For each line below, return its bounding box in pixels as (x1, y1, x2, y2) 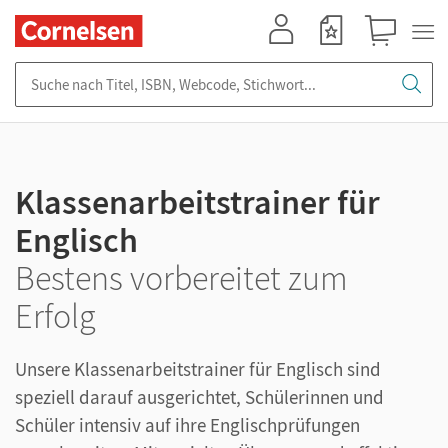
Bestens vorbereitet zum (15, 257, 348, 299)
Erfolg (15, 295, 96, 337)
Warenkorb (357, 47, 422, 64)
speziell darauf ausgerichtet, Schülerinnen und (15, 385, 384, 409)
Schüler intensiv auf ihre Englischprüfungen (15, 413, 360, 437)
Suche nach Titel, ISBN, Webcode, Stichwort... (15, 62, 305, 81)
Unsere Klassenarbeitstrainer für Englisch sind (15, 357, 381, 381)
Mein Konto (257, 47, 323, 64)
